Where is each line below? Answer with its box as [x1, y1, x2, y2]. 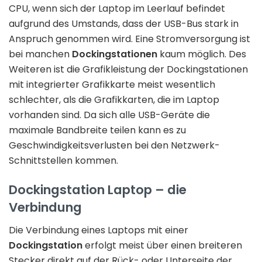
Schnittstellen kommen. [9, 154, 118, 168]
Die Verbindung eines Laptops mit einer [9, 223, 188, 237]
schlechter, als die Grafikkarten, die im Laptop [9, 93, 219, 107]
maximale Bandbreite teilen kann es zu [9, 123, 186, 137]
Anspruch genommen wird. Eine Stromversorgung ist [9, 32, 250, 46]
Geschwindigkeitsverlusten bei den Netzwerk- [9, 139, 220, 153]
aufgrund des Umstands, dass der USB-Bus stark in [9, 17, 239, 31]
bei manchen [9, 47, 72, 61]
